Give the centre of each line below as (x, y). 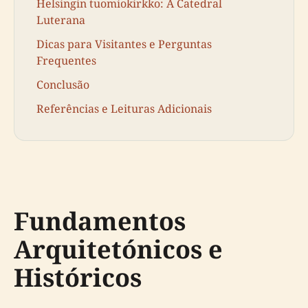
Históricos (78, 278)
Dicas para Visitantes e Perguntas (124, 44)
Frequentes (66, 61)
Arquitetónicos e (118, 250)
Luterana (61, 20)
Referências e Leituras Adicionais (124, 109)
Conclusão (63, 85)
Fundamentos (100, 221)
